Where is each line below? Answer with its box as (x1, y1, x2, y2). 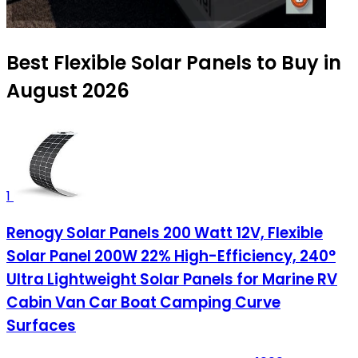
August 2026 (6, 78, 129, 105)
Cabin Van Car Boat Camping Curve (6, 292, 280, 314)
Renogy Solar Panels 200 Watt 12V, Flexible (6, 222, 323, 245)
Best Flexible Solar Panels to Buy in (6, 50, 341, 77)
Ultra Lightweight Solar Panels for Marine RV (6, 268, 337, 291)
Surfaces (6, 315, 76, 337)
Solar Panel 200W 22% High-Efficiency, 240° (6, 245, 336, 268)
